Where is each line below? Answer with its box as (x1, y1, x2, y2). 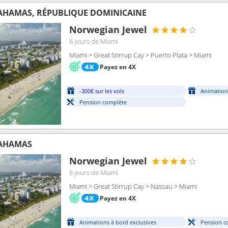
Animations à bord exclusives (79, 218, 156, 226)
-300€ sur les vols (79, 87, 124, 95)
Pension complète (79, 98, 127, 106)
